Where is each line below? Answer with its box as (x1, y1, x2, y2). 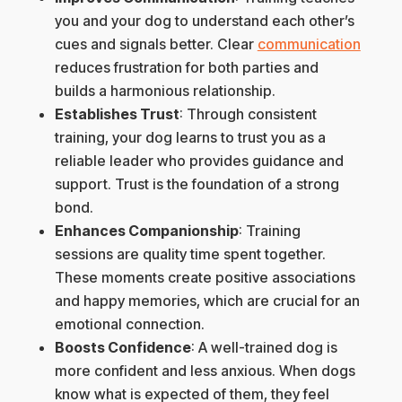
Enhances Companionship (54, 222, 239, 240)
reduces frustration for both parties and (54, 58, 319, 77)
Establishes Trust (54, 105, 179, 124)
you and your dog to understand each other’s (54, 12, 354, 31)
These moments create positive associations (54, 268, 355, 287)
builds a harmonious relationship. (54, 82, 275, 100)
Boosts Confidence (54, 338, 191, 357)
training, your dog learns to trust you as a (54, 128, 326, 147)
